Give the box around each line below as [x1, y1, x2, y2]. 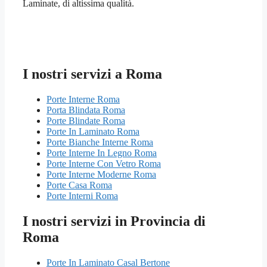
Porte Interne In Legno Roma [46, 148, 157, 159]
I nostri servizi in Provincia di [23, 213, 206, 229]
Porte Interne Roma [46, 94, 120, 105]
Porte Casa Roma [46, 180, 112, 191]
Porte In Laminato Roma [46, 126, 139, 137]
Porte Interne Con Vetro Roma [46, 159, 161, 169]
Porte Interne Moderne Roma [46, 169, 156, 180]
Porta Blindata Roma [46, 105, 125, 116]
